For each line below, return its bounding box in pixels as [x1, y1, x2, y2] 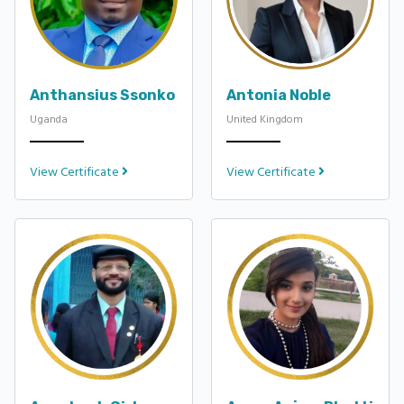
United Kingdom [226, 111, 303, 127]
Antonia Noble [226, 86, 331, 104]
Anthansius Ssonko [30, 86, 175, 104]
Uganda [30, 111, 68, 127]
